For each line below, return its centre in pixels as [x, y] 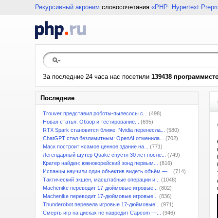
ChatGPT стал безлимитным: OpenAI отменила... [103, 138]
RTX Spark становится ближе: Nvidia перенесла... [104, 130]
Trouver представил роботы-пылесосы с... [95, 113]
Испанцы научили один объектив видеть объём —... [107, 171]
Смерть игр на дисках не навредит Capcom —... [102, 213]
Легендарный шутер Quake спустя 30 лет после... [104, 155]
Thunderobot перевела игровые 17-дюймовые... [101, 204]
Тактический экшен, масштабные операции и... [101, 180]
